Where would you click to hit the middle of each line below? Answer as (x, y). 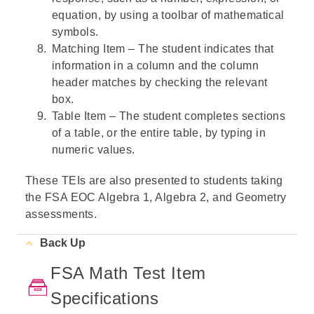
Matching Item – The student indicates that (163, 49)
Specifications (105, 298)
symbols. (75, 32)
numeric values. (94, 150)
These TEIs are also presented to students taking (154, 180)
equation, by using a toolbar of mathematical (168, 15)
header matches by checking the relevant (160, 82)
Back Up (63, 243)
